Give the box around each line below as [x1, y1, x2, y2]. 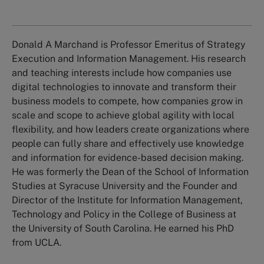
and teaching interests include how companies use [12, 67, 232, 78]
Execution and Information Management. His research [12, 52, 246, 64]
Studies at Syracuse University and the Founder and [12, 180, 237, 192]
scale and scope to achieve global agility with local [12, 109, 235, 121]
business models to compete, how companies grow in [12, 95, 243, 107]
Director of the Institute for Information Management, [12, 194, 243, 206]
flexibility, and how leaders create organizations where [12, 123, 249, 135]
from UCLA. [12, 236, 61, 248]
